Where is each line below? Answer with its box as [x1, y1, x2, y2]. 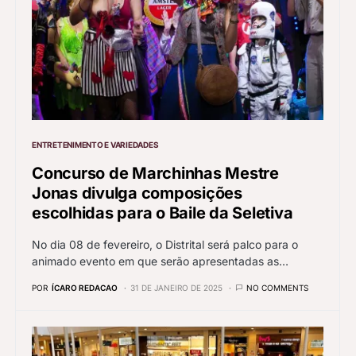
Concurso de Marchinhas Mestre [32, 163, 279, 183]
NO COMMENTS [246, 282, 308, 292]
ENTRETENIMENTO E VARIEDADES [32, 139, 159, 149]
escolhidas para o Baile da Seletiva [32, 203, 293, 222]
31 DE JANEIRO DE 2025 [130, 282, 222, 292]
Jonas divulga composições [32, 183, 242, 203]
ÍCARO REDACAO [52, 282, 118, 292]
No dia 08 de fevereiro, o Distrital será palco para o [32, 237, 298, 251]
